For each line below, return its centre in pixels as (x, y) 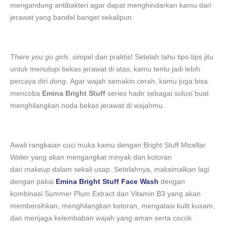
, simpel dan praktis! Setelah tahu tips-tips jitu (141, 57)
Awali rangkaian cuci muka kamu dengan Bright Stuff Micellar (108, 145)
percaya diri (30, 81)
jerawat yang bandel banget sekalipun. (72, 17)
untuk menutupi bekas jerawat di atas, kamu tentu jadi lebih (105, 69)
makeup (37, 169)
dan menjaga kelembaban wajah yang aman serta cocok (101, 218)
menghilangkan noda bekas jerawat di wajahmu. (87, 105)
